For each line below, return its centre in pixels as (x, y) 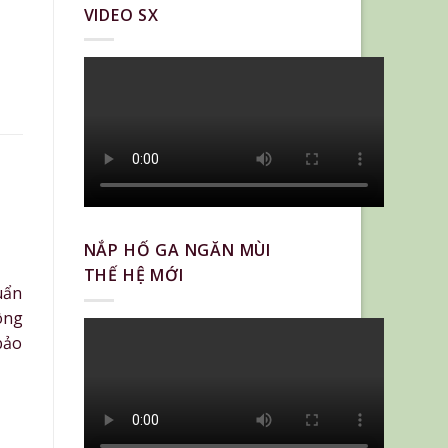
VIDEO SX (121, 14)
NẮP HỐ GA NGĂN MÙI (177, 250)
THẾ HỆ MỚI (133, 275)
